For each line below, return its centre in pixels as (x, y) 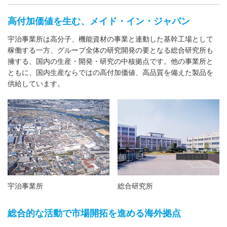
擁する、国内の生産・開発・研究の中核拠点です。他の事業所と (110, 61)
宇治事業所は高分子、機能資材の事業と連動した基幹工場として (110, 39)
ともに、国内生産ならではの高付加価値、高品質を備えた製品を (110, 72)
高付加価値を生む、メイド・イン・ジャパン (99, 21)
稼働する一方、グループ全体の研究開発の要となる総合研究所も (110, 50)
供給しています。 (36, 83)
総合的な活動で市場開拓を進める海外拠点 (94, 214)
